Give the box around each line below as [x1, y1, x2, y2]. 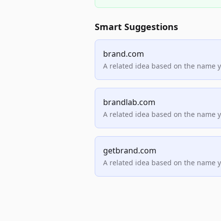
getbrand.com [103, 145, 156, 156]
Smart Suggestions [95, 21, 178, 33]
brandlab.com [103, 97, 155, 108]
